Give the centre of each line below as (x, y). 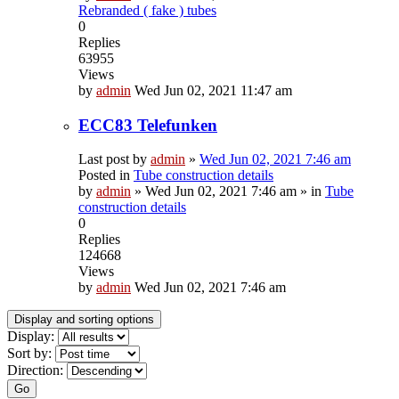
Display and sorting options (84, 320)
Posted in (106, 175)
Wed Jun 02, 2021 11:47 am (213, 90)
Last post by (114, 159)
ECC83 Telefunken (148, 125)
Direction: (35, 370)
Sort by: (29, 354)
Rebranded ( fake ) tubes (147, 10)
